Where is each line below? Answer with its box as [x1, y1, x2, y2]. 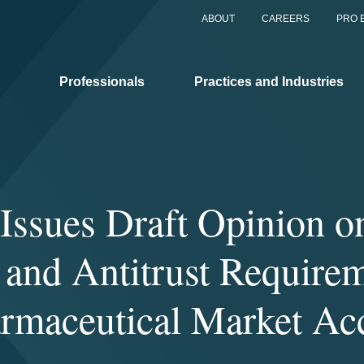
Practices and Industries [194, 74, 344, 89]
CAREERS [262, 13, 310, 24]
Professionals [59, 74, 145, 89]
